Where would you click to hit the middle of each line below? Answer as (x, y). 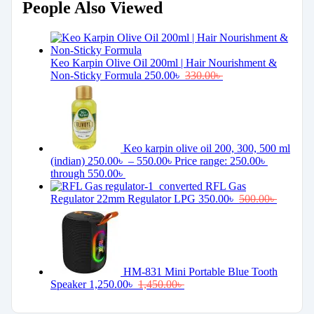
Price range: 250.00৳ (221, 161)
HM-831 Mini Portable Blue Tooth (200, 272)
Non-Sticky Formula (96, 76)
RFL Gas (226, 186)
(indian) (68, 161)
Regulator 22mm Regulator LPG (123, 199)
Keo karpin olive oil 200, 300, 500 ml (207, 149)
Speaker (68, 285)
